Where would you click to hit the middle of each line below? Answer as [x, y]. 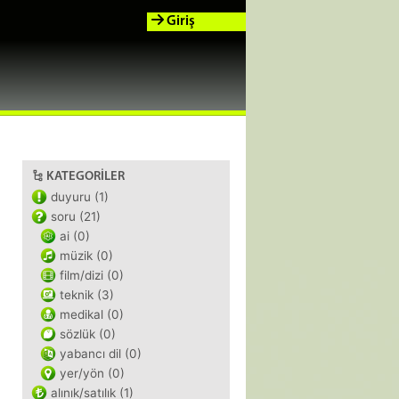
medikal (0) [92, 314]
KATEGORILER [85, 177]
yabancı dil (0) [101, 354]
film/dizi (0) [92, 275]
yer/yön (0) [92, 373]
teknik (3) [87, 295]
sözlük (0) [88, 334]
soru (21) [76, 216]
